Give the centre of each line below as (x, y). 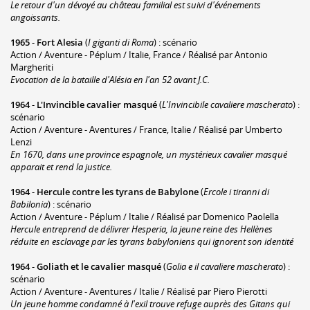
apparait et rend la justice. (61, 166)
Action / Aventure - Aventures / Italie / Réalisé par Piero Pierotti (139, 291)
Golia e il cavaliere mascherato (225, 266)
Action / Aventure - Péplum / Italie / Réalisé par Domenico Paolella (145, 216)
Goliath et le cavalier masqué (99, 266)
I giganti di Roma (121, 42)
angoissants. (35, 17)
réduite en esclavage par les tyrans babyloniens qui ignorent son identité (152, 241)
